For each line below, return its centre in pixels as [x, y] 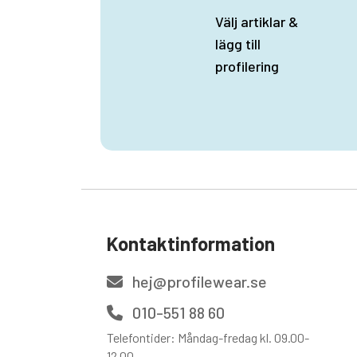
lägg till [237, 44]
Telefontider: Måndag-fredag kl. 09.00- [208, 338]
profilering [247, 67]
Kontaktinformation [190, 244]
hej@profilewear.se [198, 282]
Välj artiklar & [256, 22]
